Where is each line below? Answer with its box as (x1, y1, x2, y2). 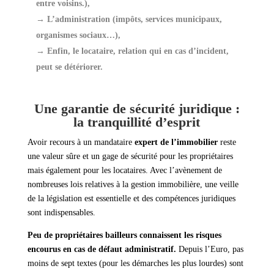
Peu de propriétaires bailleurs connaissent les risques (27, 231, 221, 240)
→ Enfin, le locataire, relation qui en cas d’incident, (35, 46, 229, 56)
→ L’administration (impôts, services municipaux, (35, 15, 222, 24)
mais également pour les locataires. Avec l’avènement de (27, 166, 222, 176)
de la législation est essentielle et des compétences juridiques (27, 194, 235, 204)
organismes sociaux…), (35, 31, 120, 40)
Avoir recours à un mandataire (27, 138, 132, 147)
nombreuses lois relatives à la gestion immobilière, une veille (27, 180, 239, 190)
